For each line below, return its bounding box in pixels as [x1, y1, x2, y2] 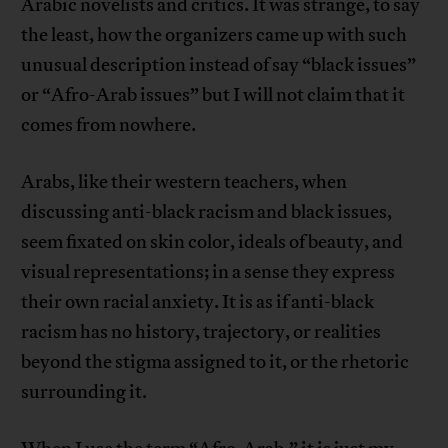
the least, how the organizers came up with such [21, 23, 408, 48]
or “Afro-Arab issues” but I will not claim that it [21, 83, 406, 108]
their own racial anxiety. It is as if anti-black [21, 290, 375, 315]
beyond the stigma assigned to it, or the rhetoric [21, 350, 410, 375]
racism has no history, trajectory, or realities [21, 320, 382, 345]
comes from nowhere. [21, 113, 197, 138]
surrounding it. [21, 380, 148, 405]
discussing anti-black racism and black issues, [21, 200, 393, 225]
